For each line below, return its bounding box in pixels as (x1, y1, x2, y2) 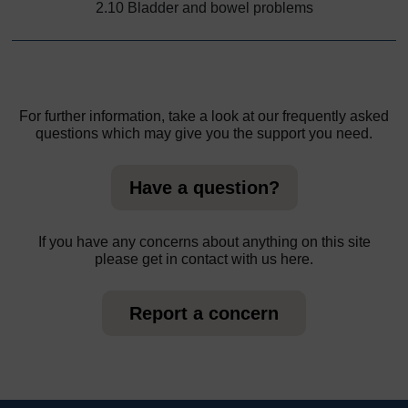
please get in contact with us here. (95, 250, 313, 267)
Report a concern (129, 302, 279, 323)
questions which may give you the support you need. (36, 125, 372, 141)
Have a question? (128, 177, 280, 198)
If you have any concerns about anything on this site (37, 233, 371, 250)
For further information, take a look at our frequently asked (19, 107, 389, 124)
